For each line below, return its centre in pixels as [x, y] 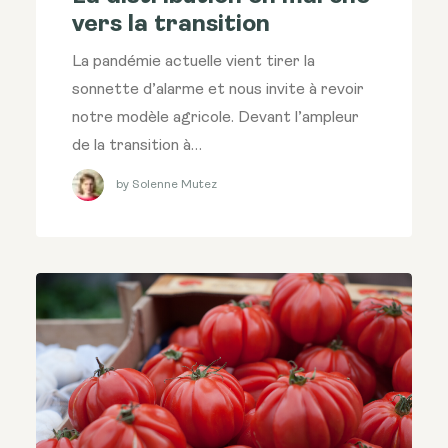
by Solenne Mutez [166, 184]
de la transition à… [137, 146]
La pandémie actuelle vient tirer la [193, 62]
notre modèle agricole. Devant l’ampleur [215, 118]
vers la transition [171, 25]
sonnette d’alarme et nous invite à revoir [218, 90]
